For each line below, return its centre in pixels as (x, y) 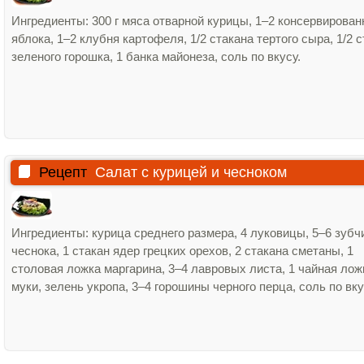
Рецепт (63, 172)
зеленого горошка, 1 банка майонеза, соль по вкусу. (156, 56)
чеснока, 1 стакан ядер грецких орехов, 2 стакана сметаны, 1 (182, 251)
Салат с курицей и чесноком (191, 172)
